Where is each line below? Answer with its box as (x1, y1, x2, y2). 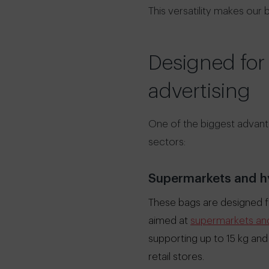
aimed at (148, 216, 190, 226)
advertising (148, 80, 250, 101)
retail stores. (148, 252, 204, 262)
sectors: (148, 136, 186, 147)
